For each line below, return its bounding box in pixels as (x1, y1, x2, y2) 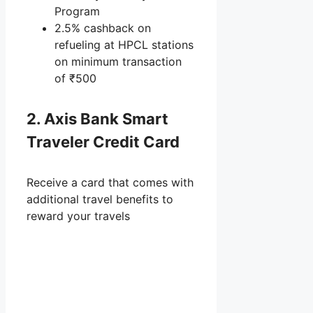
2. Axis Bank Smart (27, 109, 168, 128)
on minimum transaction (54, 54, 182, 69)
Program (54, 4, 100, 19)
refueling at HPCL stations (54, 38, 194, 52)
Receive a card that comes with (27, 175, 194, 189)
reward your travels (27, 208, 130, 223)
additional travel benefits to (27, 191, 173, 206)
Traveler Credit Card (27, 132, 180, 151)
